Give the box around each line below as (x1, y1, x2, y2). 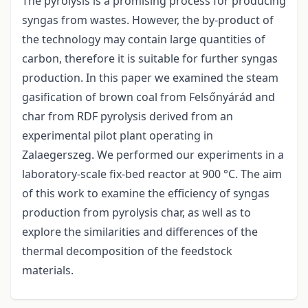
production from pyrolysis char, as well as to (22, 204, 251, 220)
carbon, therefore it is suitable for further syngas (22, 50, 278, 66)
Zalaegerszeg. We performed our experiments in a (22, 146, 284, 162)
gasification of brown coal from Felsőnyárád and (22, 89, 275, 104)
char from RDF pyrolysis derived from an (22, 108, 233, 124)
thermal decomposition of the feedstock (22, 243, 232, 258)
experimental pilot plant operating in (22, 127, 213, 143)
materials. (22, 262, 74, 278)
